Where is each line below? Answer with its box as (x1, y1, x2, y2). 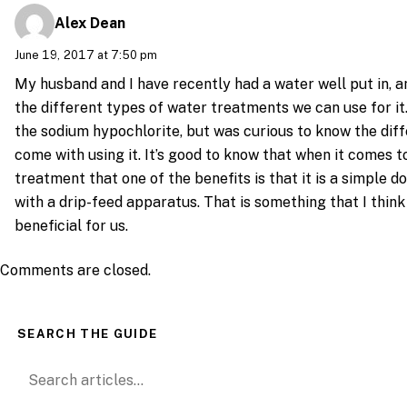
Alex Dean (55, 14, 125, 32)
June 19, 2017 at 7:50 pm (15, 47, 157, 62)
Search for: (16, 362, 94, 380)
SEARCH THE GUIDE (17, 327, 158, 342)
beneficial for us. (15, 217, 128, 235)
